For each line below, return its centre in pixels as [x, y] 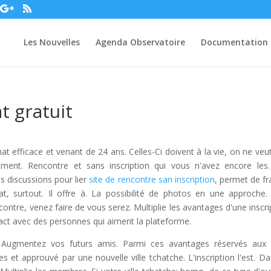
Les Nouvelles [51, 42]
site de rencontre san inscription [152, 179]
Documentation [234, 42]
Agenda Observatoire [140, 42]
